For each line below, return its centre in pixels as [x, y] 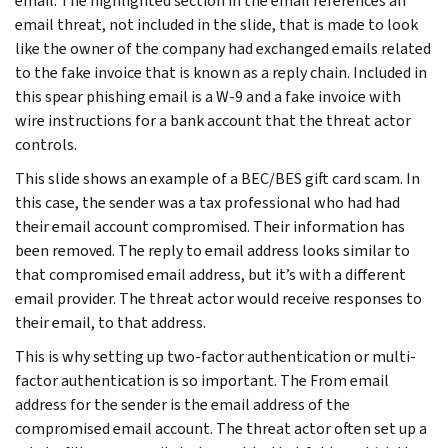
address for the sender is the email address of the [182, 404]
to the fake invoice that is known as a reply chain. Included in [221, 72]
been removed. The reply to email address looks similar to [212, 250]
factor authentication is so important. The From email [202, 380]
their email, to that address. [110, 322]
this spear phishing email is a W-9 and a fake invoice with [208, 96]
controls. [46, 144]
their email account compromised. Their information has [210, 226]
